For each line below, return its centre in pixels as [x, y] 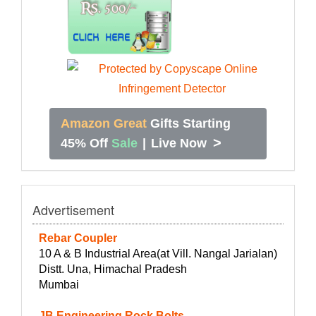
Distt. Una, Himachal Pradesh [113, 269]
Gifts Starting [190, 123]
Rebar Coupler [78, 238]
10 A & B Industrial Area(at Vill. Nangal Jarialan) [158, 253]
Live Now [179, 143]
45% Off [84, 143]
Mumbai [59, 284]
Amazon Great [104, 123]
